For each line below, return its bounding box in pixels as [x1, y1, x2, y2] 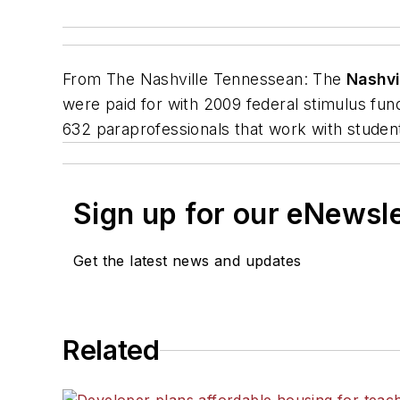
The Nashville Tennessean [106, 70, 304, 89]
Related [62, 334, 160, 367]
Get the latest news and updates [73, 252, 302, 271]
